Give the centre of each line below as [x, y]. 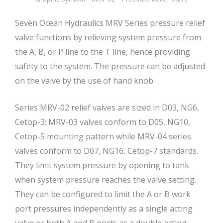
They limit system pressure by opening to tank [102, 166]
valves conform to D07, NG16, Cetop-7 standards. [107, 151]
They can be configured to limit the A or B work [103, 194]
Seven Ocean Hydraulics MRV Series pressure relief [110, 23]
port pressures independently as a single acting [104, 209]
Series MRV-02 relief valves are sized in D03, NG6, [107, 108]
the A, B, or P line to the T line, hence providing [103, 52]
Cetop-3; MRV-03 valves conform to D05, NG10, [103, 122]
